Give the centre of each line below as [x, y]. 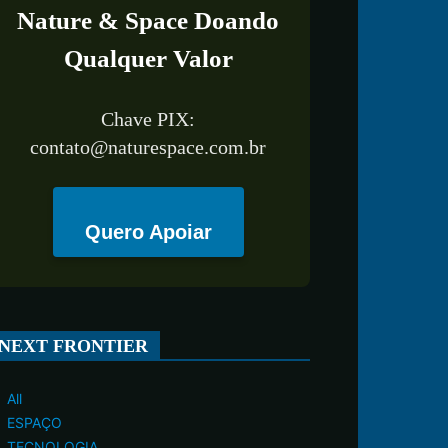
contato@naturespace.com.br [148, 147]
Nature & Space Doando [148, 20]
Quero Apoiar [148, 232]
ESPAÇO [34, 422]
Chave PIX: [148, 119]
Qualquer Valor [148, 58]
